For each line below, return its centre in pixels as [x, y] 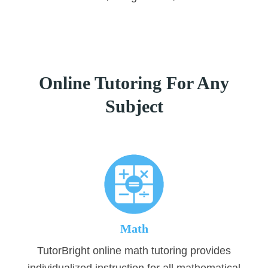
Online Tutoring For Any [134, 83]
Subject [134, 106]
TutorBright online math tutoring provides [134, 251]
